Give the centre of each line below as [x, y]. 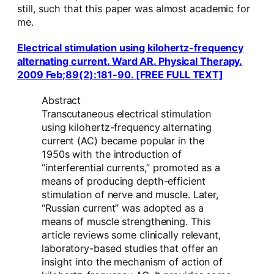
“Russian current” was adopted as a [123, 208]
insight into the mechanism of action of [132, 262]
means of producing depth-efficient [124, 181]
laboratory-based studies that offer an [130, 249]
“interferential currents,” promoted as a [131, 168]
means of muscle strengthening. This [126, 222]
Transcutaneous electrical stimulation [127, 114]
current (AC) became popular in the [123, 141]
